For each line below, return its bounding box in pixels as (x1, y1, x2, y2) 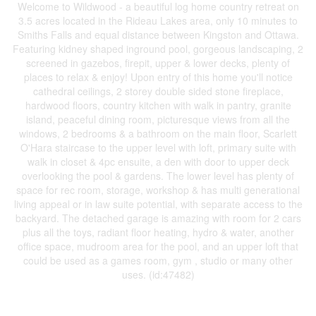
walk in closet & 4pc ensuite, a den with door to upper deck (27, 154, 289, 169)
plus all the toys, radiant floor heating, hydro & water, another (22, 225, 294, 239)
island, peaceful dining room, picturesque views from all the (26, 112, 290, 126)
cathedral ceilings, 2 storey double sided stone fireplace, (32, 84, 284, 98)
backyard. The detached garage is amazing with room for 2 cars (15, 211, 301, 225)
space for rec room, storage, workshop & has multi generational (16, 183, 300, 197)
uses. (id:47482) (121, 267, 195, 281)
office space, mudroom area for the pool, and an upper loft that (18, 239, 298, 253)
